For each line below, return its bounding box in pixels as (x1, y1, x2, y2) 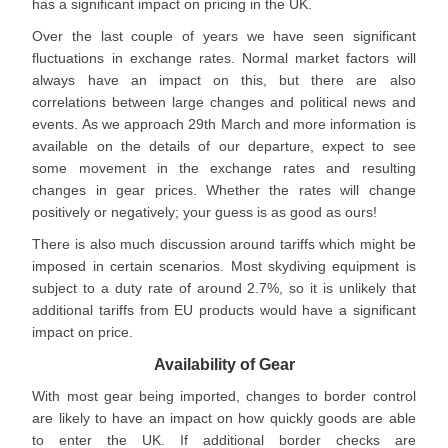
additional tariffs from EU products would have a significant (32, 302, 416, 318)
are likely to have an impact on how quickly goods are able (32, 410, 416, 426)
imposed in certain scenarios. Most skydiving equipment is (32, 258, 416, 274)
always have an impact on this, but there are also (32, 72, 416, 88)
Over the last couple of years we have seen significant (32, 28, 416, 44)
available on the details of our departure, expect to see (32, 138, 416, 154)
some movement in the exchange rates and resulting (32, 160, 416, 176)
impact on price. (32, 324, 134, 340)
